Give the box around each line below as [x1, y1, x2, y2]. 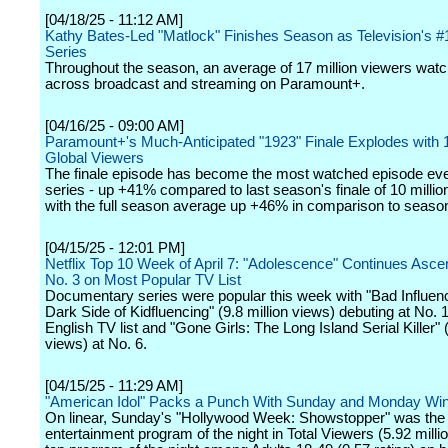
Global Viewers [45, 150, 144, 166]
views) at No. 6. [45, 336, 147, 352]
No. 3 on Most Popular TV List [45, 272, 241, 288]
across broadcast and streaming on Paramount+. [45, 76, 365, 92]
